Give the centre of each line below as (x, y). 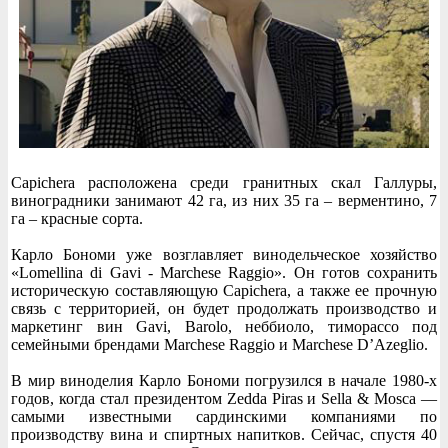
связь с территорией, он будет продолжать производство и (224, 309)
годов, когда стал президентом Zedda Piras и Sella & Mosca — (224, 399)
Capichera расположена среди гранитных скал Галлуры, (224, 183)
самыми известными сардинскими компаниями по (224, 417)
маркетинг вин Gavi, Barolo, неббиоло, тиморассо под (224, 327)
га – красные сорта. (77, 219)
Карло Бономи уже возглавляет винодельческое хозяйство (224, 255)
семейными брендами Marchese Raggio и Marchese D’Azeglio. (219, 345)
